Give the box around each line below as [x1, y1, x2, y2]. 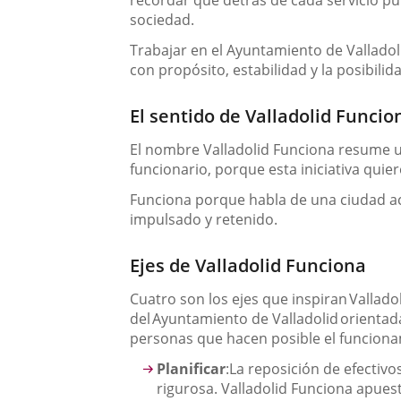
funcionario [130, 159, 209, 179]
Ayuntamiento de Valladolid [152, 309, 339, 328]
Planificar [157, 359, 226, 379]
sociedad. [130, 10, 195, 30]
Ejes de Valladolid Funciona [130, 253, 367, 277]
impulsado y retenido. [130, 209, 278, 229]
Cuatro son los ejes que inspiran [130, 289, 350, 309]
